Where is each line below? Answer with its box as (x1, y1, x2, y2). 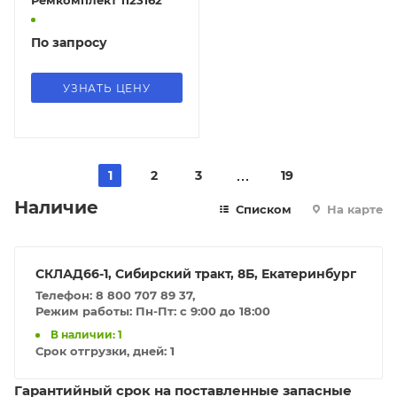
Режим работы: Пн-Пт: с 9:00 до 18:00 (35, 303, 270, 318)
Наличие (14, 196, 98, 218)
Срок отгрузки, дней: (35, 343, 170, 358)
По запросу (31, 34, 107, 51)
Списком (232, 201, 292, 216)
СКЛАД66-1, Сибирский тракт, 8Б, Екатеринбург (35, 265, 356, 282)
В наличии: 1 (51, 327, 122, 341)
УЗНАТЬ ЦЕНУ (63, 81, 151, 95)
